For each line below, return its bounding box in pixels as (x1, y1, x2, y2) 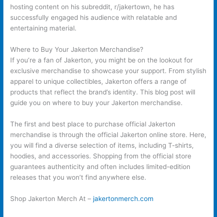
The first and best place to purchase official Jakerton (10, 120, 176, 128)
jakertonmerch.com (93, 194, 154, 202)
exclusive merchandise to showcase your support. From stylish (10, 66, 207, 75)
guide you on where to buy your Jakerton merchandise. (10, 98, 183, 107)
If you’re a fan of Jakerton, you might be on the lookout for (10, 56, 193, 64)
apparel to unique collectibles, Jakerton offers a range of (10, 77, 187, 85)
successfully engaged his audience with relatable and (10, 14, 177, 22)
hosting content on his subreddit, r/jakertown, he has (10, 3, 175, 11)
